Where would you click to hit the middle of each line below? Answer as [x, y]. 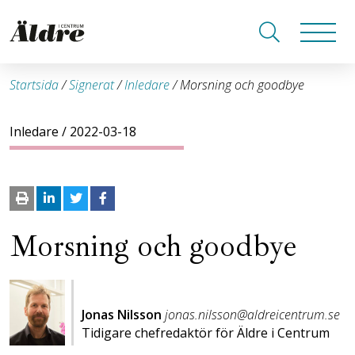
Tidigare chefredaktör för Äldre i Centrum [206, 333]
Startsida [34, 85]
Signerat [92, 85]
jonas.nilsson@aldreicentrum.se [252, 315]
